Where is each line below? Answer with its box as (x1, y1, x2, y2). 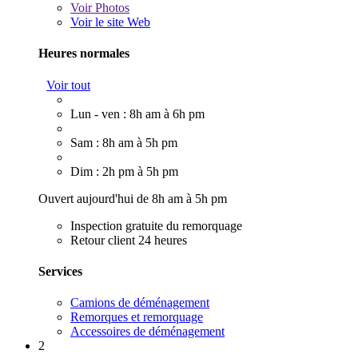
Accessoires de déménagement (70, 324, 225, 339)
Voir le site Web (70, 15, 150, 30)
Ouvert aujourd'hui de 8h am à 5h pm (38, 191, 227, 205)
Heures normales (38, 46, 129, 61)
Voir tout (46, 78, 90, 92)
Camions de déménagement (70, 296, 209, 310)
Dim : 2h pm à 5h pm (70, 164, 178, 178)
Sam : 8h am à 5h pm (70, 135, 177, 149)
